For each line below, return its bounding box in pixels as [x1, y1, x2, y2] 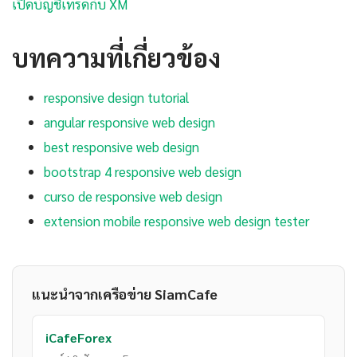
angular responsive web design [44, 113, 215, 131]
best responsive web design [44, 138, 199, 156]
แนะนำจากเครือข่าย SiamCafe [32, 284, 218, 304]
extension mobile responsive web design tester [44, 212, 309, 230]
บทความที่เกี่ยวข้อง [12, 41, 221, 74]
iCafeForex [45, 329, 112, 347]
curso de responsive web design [44, 187, 222, 206]
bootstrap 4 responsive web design [44, 163, 241, 181]
